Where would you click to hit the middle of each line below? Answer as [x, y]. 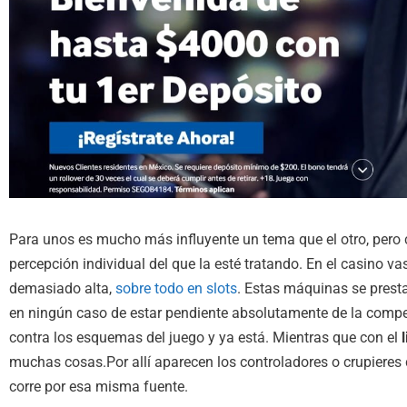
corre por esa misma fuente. [99, 386]
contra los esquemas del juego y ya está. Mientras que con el [205, 337]
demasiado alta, [62, 288]
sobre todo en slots [176, 288]
